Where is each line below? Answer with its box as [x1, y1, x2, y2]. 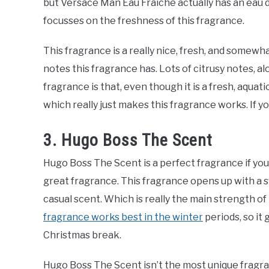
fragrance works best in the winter [43, 211, 203, 223]
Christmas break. [43, 229, 121, 241]
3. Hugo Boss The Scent [43, 130, 213, 151]
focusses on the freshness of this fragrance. [43, 14, 244, 26]
